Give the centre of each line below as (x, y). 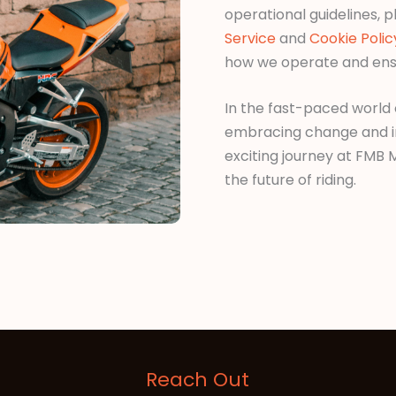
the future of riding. (290, 180)
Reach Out (198, 379)
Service (250, 38)
